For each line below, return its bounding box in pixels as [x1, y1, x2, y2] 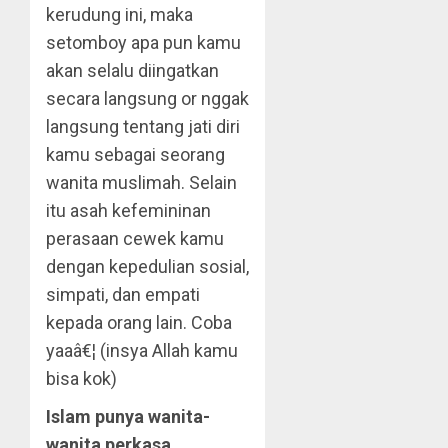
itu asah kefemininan [46, 200, 211, 221]
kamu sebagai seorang [46, 144, 225, 165]
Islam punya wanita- [46, 406, 210, 427]
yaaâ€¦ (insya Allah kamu [46, 340, 238, 361]
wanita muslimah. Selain [46, 172, 237, 193]
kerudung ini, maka [46, 4, 193, 25]
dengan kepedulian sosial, [46, 256, 249, 277]
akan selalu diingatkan [46, 60, 219, 81]
